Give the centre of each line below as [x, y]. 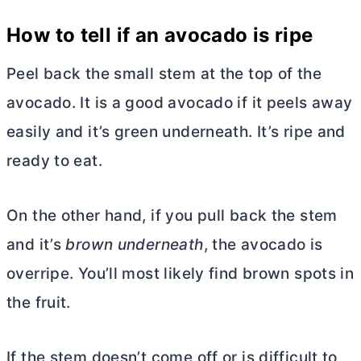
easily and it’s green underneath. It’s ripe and [176, 131]
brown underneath [135, 244]
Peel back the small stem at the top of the [164, 73]
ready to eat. [54, 160]
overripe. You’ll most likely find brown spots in [180, 273]
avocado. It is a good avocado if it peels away [180, 102]
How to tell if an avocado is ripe [160, 35]
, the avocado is [263, 244]
